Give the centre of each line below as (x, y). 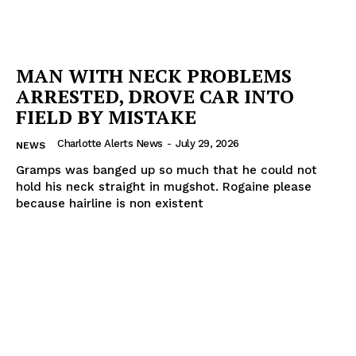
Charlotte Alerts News (110, 144)
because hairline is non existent (110, 204)
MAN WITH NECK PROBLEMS (154, 76)
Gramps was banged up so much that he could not (166, 170)
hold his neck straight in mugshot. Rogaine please (164, 187)
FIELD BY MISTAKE (106, 117)
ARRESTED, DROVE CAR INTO (155, 97)
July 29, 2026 (207, 144)
